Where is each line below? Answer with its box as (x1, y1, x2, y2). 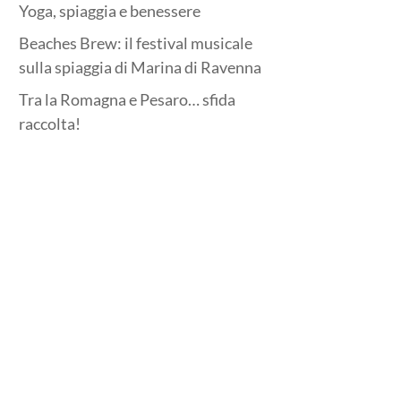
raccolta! (19, 114, 81, 133)
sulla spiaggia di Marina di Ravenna (19, 57, 262, 77)
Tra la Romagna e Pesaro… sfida (19, 90, 236, 109)
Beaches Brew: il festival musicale (19, 33, 253, 53)
